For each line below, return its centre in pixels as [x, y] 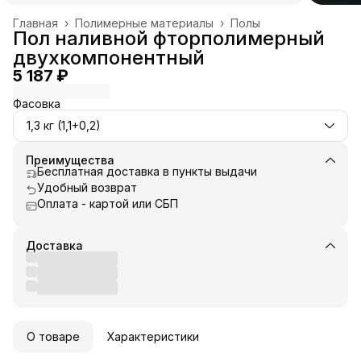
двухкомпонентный [109, 57]
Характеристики [153, 336]
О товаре [53, 336]
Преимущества [70, 160]
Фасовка [37, 103]
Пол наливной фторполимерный [169, 38]
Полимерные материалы [144, 23]
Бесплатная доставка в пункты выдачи [147, 171]
